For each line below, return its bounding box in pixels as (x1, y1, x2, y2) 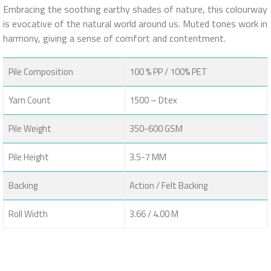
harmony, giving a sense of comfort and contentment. (3, 31, 226, 45)
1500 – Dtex (129, 93, 177, 107)
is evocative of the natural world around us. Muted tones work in (3, 16, 267, 31)
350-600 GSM (129, 122, 183, 135)
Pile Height (8, 150, 49, 164)
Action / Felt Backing (129, 178, 207, 192)
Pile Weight (8, 122, 51, 135)
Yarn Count (8, 93, 51, 107)
